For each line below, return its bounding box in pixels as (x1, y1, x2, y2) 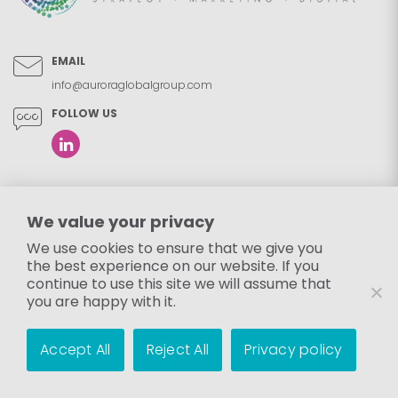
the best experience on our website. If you (27, 256, 319, 276)
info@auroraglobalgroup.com (52, 77, 212, 92)
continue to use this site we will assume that (27, 274, 331, 294)
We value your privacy (27, 211, 214, 233)
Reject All (146, 339, 209, 360)
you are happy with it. (27, 291, 176, 312)
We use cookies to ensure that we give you (27, 238, 322, 259)
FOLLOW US (52, 106, 117, 121)
